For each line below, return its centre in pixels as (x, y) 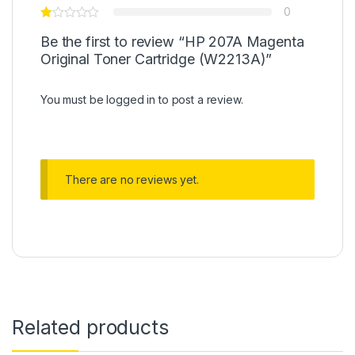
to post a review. (199, 100)
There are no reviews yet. (132, 180)
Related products (90, 327)
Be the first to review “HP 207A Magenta (172, 42)
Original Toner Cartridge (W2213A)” (157, 59)
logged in (131, 100)
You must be (74, 100)
